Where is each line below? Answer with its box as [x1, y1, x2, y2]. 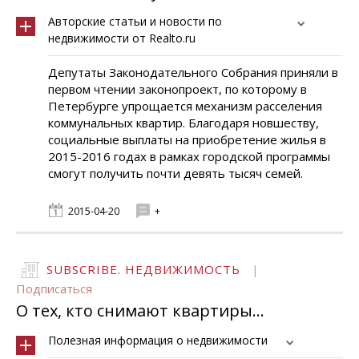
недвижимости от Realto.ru [48, 30, 196, 46]
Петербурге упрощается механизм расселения [48, 98, 322, 114]
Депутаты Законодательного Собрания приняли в [48, 64, 338, 80]
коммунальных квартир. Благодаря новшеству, [48, 115, 319, 131]
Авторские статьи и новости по [48, 14, 222, 29]
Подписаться [16, 280, 92, 296]
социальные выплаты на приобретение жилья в [48, 131, 326, 147]
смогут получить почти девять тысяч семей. [48, 165, 303, 181]
